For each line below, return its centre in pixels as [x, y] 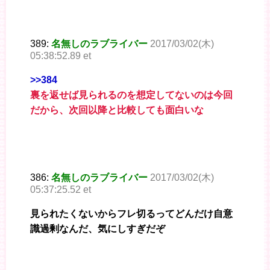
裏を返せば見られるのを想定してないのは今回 [131, 95]
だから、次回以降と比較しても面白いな [117, 110]
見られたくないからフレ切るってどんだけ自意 [131, 214]
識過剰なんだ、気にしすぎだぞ [98, 229]
